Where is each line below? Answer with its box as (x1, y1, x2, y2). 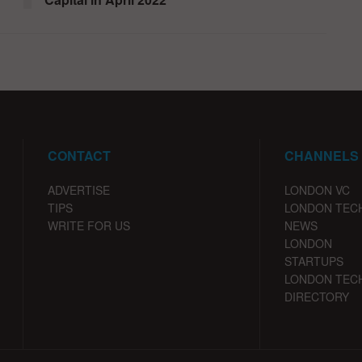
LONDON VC (284, 181, 350, 198)
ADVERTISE (48, 181, 110, 198)
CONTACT (48, 145, 111, 165)
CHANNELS (284, 145, 359, 165)
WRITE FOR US (48, 217, 130, 234)
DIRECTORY (284, 288, 349, 305)
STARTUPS (284, 252, 343, 269)
